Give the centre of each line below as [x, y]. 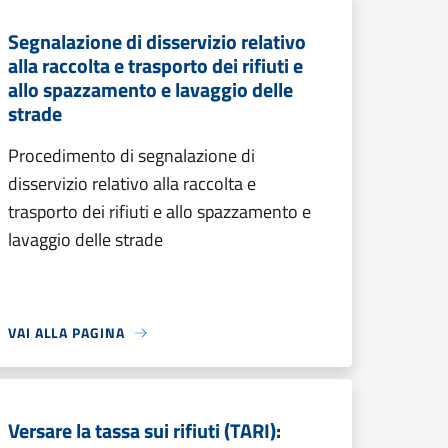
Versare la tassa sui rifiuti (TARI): [144, 430]
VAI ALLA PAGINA [66, 332]
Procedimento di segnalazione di [131, 155]
